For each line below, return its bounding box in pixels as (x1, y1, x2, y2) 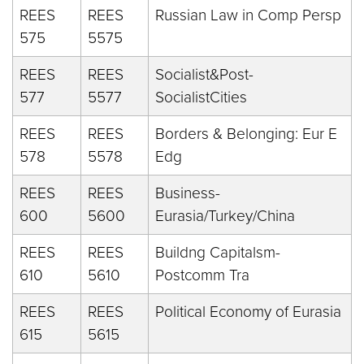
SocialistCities (155, 88, 247, 106)
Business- (155, 184, 220, 202)
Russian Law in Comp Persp (155, 6, 341, 24)
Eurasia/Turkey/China (155, 206, 295, 225)
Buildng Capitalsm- (155, 243, 280, 262)
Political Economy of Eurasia (155, 302, 341, 321)
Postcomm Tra (155, 266, 249, 284)
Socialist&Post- (155, 65, 253, 84)
